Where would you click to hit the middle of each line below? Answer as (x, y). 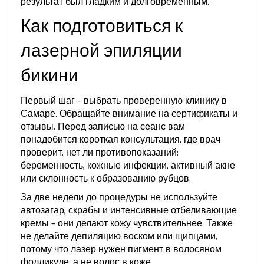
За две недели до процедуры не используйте (119, 198)
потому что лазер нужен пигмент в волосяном (121, 250)
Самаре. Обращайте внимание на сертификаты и (129, 114)
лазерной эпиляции (101, 52)
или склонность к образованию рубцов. (106, 179)
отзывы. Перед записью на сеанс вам (103, 127)
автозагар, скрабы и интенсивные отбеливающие (129, 211)
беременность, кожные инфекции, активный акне (128, 166)
